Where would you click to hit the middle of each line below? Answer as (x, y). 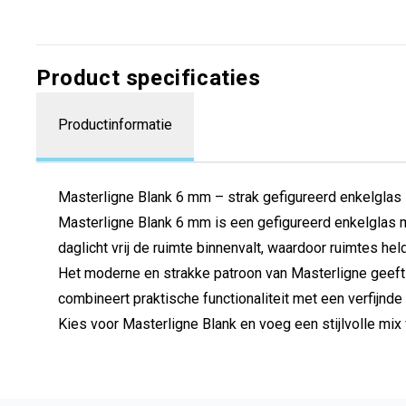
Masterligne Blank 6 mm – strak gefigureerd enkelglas (230, 197)
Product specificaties (149, 78)
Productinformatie (115, 125)
